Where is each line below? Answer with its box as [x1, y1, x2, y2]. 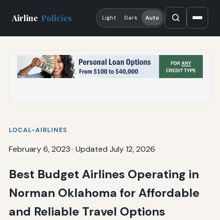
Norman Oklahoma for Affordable [8, 185, 199, 200]
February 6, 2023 [8, 143, 70, 154]
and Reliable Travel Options [8, 203, 165, 219]
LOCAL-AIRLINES [8, 126, 67, 134]
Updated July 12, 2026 [75, 143, 155, 154]
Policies [41, 12, 72, 24]
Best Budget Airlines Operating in [8, 166, 199, 182]
